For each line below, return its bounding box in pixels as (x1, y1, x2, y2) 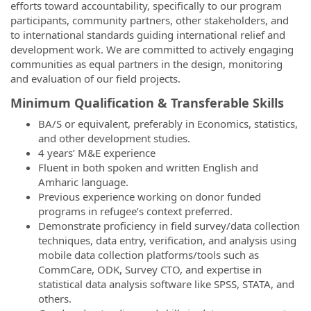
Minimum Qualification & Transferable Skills (10, 94, 284, 111)
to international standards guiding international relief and (10, 27, 285, 42)
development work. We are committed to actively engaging (10, 42, 294, 56)
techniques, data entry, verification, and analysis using (38, 233, 296, 247)
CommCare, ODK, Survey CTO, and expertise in (38, 262, 262, 276)
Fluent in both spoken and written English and (38, 160, 258, 174)
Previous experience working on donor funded (38, 190, 261, 203)
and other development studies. (38, 131, 190, 145)
